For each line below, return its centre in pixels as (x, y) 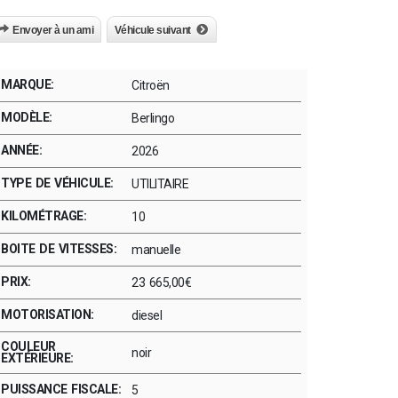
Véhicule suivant (152, 30)
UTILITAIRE (160, 184)
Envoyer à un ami (53, 30)
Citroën (151, 85)
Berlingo (153, 118)
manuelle (156, 250)
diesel (147, 315)
